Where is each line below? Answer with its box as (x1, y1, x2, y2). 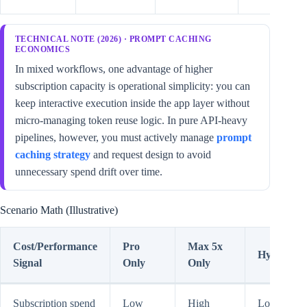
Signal (13, 257, 42, 269)
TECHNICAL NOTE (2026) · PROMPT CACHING (15, 34, 212, 45)
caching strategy (15, 149, 90, 161)
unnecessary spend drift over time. (15, 166, 162, 178)
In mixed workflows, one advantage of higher (15, 63, 212, 75)
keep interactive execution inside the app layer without (15, 97, 249, 110)
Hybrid (258, 249, 291, 261)
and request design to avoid (90, 149, 211, 161)
